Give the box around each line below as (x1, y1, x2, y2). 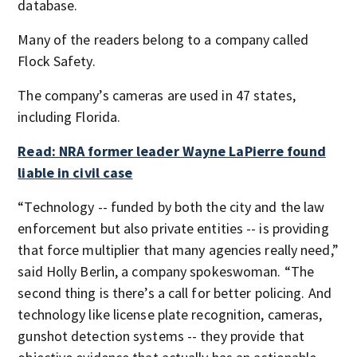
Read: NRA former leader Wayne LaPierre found (18, 141, 326, 160)
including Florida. (18, 107, 121, 126)
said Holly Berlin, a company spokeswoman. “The (18, 261, 314, 280)
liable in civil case (18, 163, 133, 182)
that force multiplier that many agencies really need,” (18, 240, 339, 259)
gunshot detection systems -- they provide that (18, 326, 304, 345)
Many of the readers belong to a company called (18, 29, 308, 49)
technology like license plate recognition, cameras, (18, 304, 323, 324)
